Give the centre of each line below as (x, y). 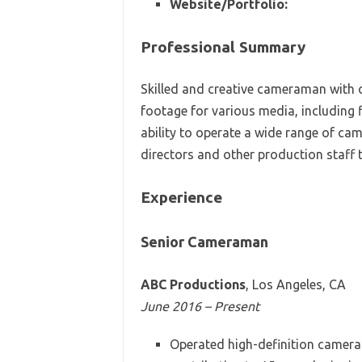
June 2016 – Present (200, 306)
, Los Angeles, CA (295, 284)
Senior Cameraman (204, 241)
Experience (181, 197)
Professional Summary (223, 46)
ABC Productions (193, 284)
